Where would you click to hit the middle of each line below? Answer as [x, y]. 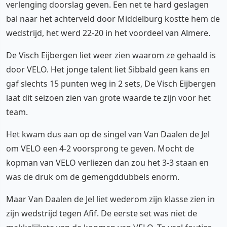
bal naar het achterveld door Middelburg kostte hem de [113, 19]
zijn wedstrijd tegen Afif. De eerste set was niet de [102, 213]
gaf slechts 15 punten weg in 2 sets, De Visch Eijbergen [111, 84]
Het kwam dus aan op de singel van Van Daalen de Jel [108, 134]
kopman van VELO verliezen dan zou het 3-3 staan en [107, 163]
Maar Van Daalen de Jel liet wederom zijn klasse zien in [110, 199]
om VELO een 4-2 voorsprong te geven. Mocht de [100, 148]
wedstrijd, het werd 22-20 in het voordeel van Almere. [108, 33]
